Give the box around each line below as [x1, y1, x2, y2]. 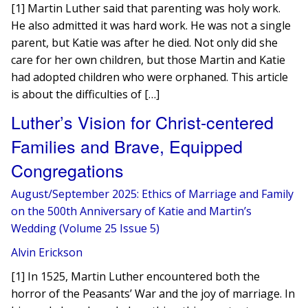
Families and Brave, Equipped [11, 133, 243, 158]
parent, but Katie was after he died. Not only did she [11, 35, 278, 50]
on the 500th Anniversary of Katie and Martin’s [11, 203, 252, 219]
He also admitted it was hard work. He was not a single [11, 18, 291, 33]
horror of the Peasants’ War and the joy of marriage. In [11, 286, 296, 301]
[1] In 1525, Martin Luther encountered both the [11, 269, 261, 284]
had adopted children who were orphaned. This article [11, 69, 289, 85]
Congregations [11, 157, 124, 182]
